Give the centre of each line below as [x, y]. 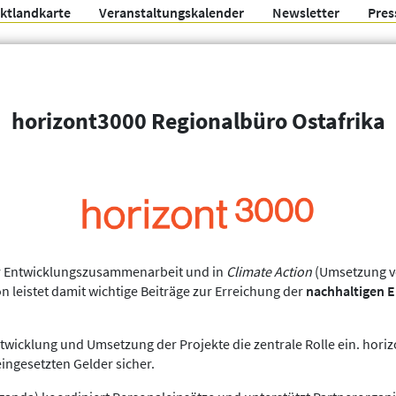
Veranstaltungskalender [171, 13]
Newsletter [306, 13]
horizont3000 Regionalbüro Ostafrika [198, 121]
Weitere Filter [201, 153]
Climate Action [269, 272]
